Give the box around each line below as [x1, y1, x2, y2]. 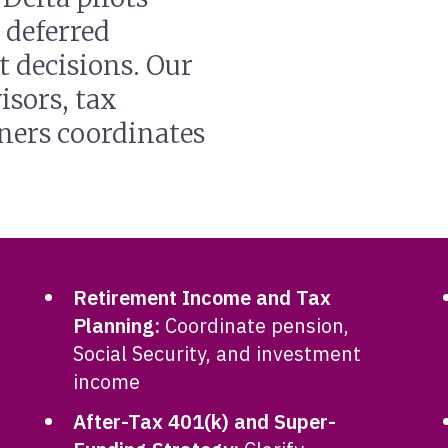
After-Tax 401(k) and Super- [73, 408, 337, 435]
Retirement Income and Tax [73, 284, 332, 311]
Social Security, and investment [73, 340, 362, 367]
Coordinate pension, [160, 312, 350, 339]
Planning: [73, 312, 161, 339]
